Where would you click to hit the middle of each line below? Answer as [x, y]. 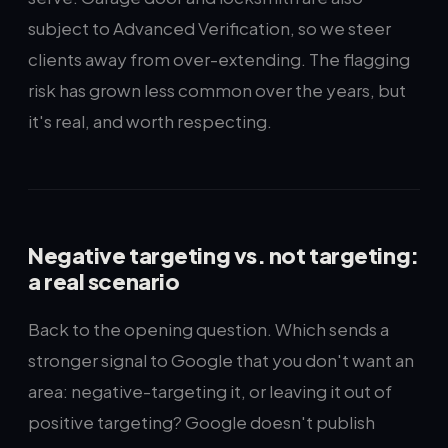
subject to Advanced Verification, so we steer [209, 28]
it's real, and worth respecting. [150, 121]
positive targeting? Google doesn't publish [201, 422]
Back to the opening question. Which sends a [208, 329]
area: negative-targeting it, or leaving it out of [210, 391]
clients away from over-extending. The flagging [219, 59]
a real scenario [104, 281]
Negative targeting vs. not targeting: [223, 255]
